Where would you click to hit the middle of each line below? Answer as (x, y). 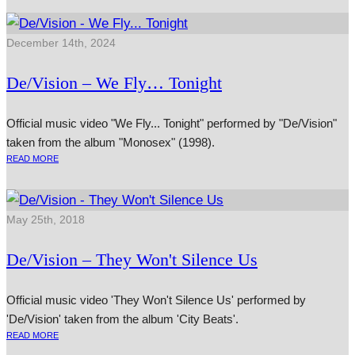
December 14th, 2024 (61, 43)
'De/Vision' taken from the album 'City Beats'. (124, 319)
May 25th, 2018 (46, 220)
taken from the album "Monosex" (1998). (111, 143)
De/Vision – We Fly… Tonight (114, 83)
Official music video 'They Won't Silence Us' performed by (156, 300)
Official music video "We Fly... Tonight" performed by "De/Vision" (172, 124)
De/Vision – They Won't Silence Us (132, 260)
